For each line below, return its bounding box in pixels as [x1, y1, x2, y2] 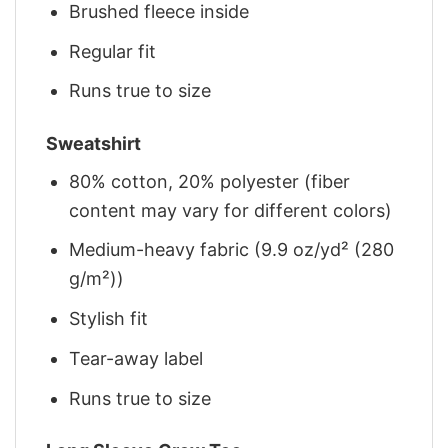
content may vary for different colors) [69, 199, 393, 221]
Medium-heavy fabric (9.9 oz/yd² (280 [69, 239, 395, 261]
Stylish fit [69, 308, 149, 330]
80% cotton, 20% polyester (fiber [69, 170, 351, 192]
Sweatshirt [46, 132, 141, 154]
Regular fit [69, 40, 157, 62]
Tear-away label [69, 348, 204, 370]
